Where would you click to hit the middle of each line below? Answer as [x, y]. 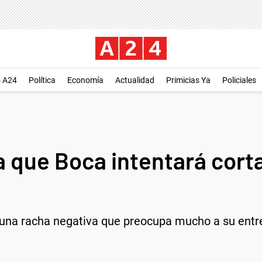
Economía [85, 80]
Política [42, 80]
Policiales [239, 80]
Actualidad [135, 80]
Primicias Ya [188, 80]
